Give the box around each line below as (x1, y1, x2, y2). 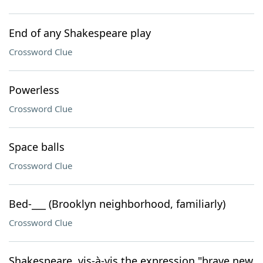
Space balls (9, 140, 65, 154)
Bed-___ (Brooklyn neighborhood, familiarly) (9, 197, 225, 211)
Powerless (9, 83, 59, 97)
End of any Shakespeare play (9, 26, 151, 40)
